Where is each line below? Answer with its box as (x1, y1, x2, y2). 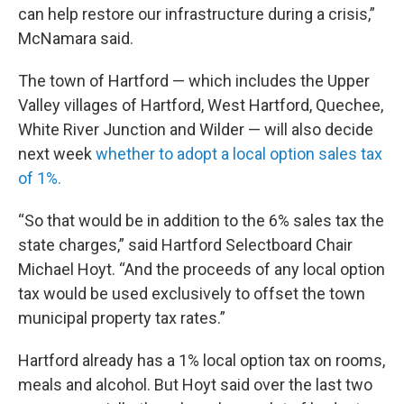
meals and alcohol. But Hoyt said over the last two (18, 375, 372, 394)
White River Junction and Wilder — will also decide (18, 120, 373, 139)
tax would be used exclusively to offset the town (18, 284, 365, 303)
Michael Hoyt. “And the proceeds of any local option (18, 260, 385, 279)
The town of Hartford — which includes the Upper (18, 71, 370, 90)
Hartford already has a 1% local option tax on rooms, (18, 351, 385, 370)
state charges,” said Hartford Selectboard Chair (18, 235, 353, 254)
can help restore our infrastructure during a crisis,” (18, 5, 375, 23)
